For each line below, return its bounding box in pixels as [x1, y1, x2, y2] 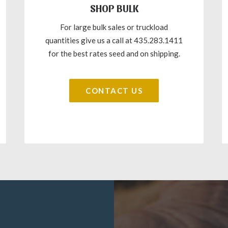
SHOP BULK [90, 2, 138, 14]
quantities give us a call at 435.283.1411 [45, 36, 183, 45]
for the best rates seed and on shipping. [48, 49, 180, 58]
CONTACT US [85, 86, 142, 95]
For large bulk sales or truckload [60, 22, 168, 32]
